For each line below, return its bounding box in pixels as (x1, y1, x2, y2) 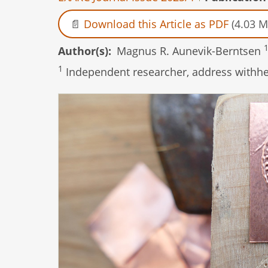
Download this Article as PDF (84, 16, 229, 31)
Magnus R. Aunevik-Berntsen (117, 44, 264, 59)
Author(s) (58, 44, 108, 59)
